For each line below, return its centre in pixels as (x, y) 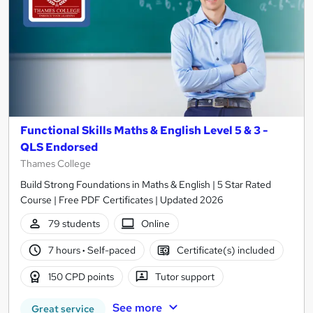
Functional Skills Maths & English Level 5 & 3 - (144, 131)
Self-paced (110, 250)
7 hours (65, 250)
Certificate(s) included (226, 250)
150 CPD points (81, 276)
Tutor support (185, 276)
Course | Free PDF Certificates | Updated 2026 (122, 200)
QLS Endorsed (59, 147)
